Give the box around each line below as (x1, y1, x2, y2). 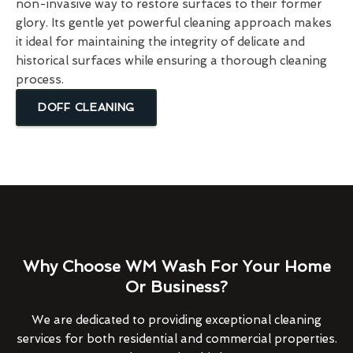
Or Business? (125, 277, 228, 296)
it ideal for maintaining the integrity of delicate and (16, 34, 305, 49)
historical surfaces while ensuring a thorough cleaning (16, 53, 327, 68)
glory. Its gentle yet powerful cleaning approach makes (16, 15, 332, 30)
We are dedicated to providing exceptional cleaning (32, 312, 321, 327)
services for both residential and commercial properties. (16, 331, 337, 346)
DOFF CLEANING (38, 100, 136, 113)
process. (16, 72, 64, 87)
